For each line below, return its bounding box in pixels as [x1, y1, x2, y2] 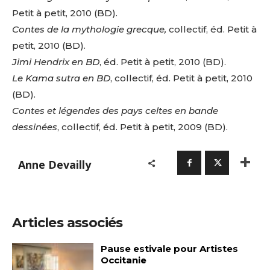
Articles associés [12, 215, 123, 231]
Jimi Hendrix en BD [12, 56, 99, 68]
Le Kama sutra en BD [12, 72, 110, 84]
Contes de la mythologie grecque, [12, 24, 166, 36]
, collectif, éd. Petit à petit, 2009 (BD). [57, 121, 228, 133]
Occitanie [100, 254, 146, 266]
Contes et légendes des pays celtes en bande [12, 105, 218, 117]
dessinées [12, 121, 57, 133]
